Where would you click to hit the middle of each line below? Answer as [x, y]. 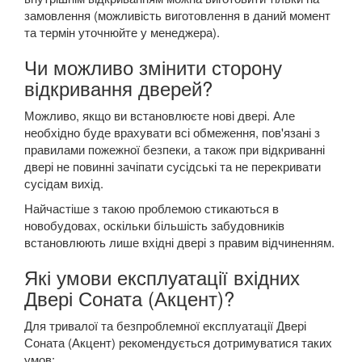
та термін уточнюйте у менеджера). [122, 32]
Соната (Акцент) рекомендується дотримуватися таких [178, 343]
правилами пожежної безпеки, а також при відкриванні [175, 149]
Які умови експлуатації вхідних [162, 277]
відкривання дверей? [118, 88]
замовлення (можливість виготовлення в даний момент [177, 15]
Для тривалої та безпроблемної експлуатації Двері [165, 326]
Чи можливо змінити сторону [153, 67]
